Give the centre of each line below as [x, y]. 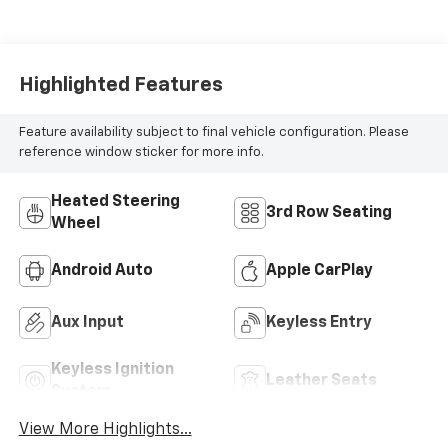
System [80, 392]
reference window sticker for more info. [141, 153]
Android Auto [101, 271]
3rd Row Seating [329, 213]
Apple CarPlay [319, 271]
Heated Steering [115, 202]
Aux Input [87, 323]
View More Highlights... [105, 429]
